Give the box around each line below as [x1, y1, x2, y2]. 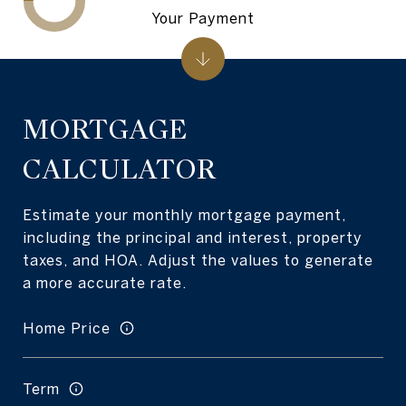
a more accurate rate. [23, 275, 187, 291]
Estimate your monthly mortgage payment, [23, 207, 346, 223]
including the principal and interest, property [23, 229, 362, 246]
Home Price [23, 319, 111, 336]
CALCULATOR [23, 152, 217, 187]
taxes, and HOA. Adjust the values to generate [23, 252, 373, 268]
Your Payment [151, 9, 255, 26]
